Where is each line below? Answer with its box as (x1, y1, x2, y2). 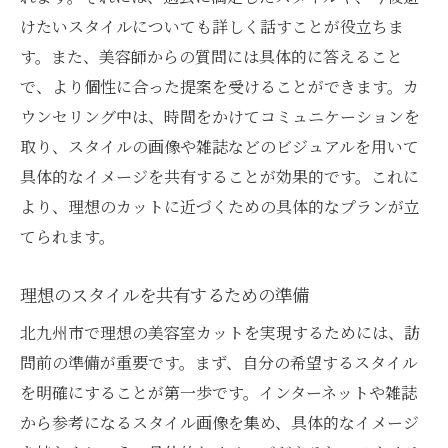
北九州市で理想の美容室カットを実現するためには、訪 (20, 320, 420, 344)
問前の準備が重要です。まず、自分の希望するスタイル (20, 350, 418, 374)
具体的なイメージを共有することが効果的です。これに (20, 164, 419, 188)
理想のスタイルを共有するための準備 (20, 281, 309, 307)
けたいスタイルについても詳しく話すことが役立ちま (20, 14, 404, 38)
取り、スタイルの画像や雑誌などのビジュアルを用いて (20, 134, 419, 158)
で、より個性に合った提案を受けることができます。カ (20, 74, 419, 98)
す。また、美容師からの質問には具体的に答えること (20, 44, 403, 68)
